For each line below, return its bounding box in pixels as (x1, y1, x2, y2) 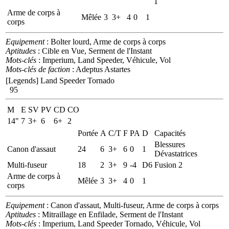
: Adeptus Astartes (70, 64, 130, 74)
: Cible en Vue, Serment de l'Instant (36, 46, 152, 55)
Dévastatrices (154, 149, 197, 158)
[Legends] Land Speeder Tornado (6, 76, 114, 85)
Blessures (154, 140, 185, 149)
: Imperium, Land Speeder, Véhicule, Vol (36, 55, 171, 64)
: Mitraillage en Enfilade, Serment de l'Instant (36, 210, 183, 219)
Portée (78, 128, 98, 138)
